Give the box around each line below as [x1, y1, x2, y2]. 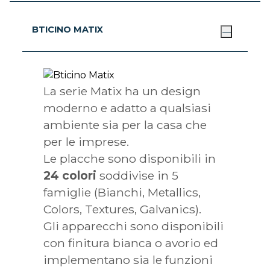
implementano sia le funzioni [43, 253, 213, 268]
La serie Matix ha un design [43, 84, 201, 99]
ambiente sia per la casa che [43, 118, 207, 133]
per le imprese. [43, 134, 130, 149]
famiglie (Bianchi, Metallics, [43, 185, 201, 200]
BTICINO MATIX [32, 24, 104, 36]
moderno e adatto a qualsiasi [43, 101, 212, 116]
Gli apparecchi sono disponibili [43, 219, 224, 234]
